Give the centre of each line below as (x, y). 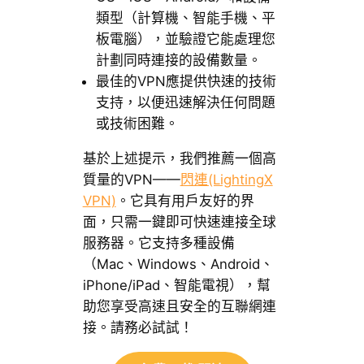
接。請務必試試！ (138, 328)
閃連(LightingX (226, 180)
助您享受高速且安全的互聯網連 (179, 307)
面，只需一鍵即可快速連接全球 (179, 222)
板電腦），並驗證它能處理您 (185, 39)
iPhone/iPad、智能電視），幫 (176, 286)
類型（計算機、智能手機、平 (185, 18)
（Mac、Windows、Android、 (178, 264)
